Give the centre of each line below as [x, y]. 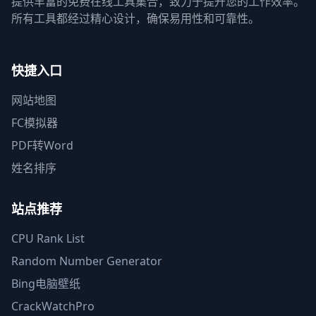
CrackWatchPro [53, 306]
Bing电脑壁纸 [46, 284]
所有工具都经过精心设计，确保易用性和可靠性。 [135, 18]
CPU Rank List [48, 238]
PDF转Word [42, 145]
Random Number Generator [87, 261]
